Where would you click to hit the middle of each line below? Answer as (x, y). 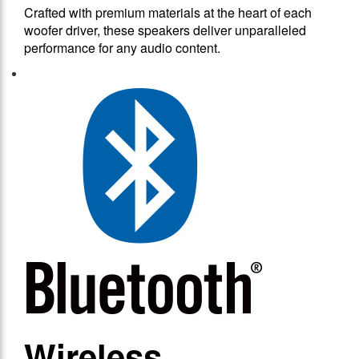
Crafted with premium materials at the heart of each (168, 13)
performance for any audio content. (122, 48)
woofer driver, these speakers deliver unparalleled (165, 30)
